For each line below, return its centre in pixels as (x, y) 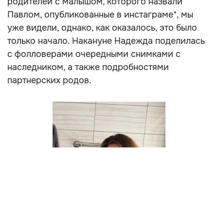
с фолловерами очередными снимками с (94, 54)
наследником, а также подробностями (88, 67)
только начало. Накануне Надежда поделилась (106, 41)
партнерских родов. (49, 80)
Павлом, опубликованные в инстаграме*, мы (100, 15)
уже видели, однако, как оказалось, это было (102, 28)
